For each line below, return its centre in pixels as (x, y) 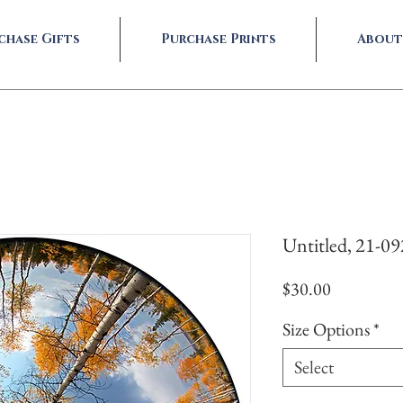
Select (314, 367)
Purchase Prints (218, 39)
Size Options (326, 329)
